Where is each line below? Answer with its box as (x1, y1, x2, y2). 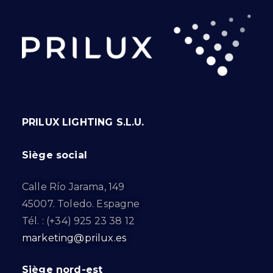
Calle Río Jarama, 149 (22, 181, 125, 193)
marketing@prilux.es (22, 232, 127, 244)
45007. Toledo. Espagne (22, 198, 140, 210)
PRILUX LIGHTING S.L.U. (22, 116, 144, 129)
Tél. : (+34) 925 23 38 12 (22, 215, 135, 227)
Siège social (22, 149, 87, 161)
